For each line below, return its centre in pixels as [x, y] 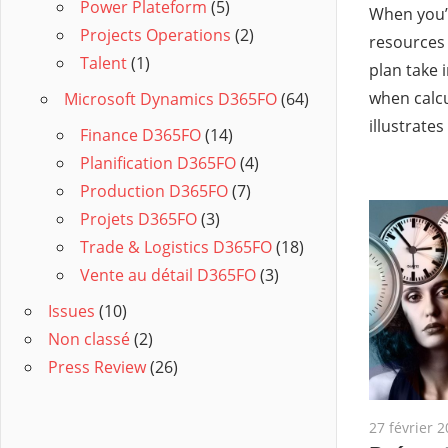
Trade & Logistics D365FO [176, 247]
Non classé [89, 339]
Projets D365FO [138, 219]
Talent [103, 63]
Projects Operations [155, 35]
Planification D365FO [158, 163]
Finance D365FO [140, 135]
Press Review [97, 367]
